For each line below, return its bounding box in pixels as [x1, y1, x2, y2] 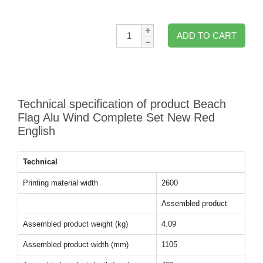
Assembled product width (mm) [23, 240, 129, 249]
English [18, 124, 55, 137]
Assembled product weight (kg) [23, 220, 128, 228]
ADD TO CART [177, 31, 237, 41]
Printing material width [23, 178, 98, 187]
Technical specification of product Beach [18, 97, 226, 110]
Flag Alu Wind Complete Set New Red [18, 111, 215, 124]
